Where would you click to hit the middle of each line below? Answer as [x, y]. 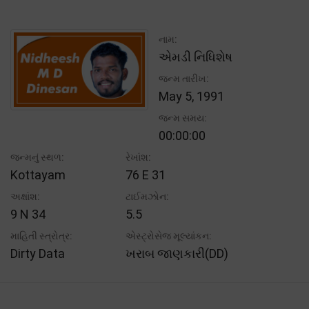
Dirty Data [38, 253]
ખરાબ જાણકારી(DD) [177, 253]
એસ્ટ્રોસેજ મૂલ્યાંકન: [169, 236]
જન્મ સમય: [183, 118]
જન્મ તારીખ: [184, 78]
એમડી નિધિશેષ [196, 57]
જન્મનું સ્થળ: [37, 157]
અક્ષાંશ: [25, 196]
